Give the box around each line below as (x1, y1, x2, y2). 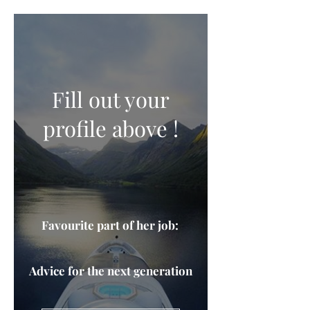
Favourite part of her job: (42, 217, 179, 232)
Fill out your (52, 84, 170, 113)
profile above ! (43, 113, 179, 143)
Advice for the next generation (29, 263, 192, 278)
